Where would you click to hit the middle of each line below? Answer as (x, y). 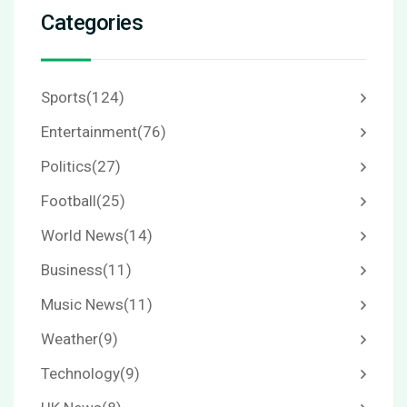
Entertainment (89, 132)
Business (72, 270)
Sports (64, 98)
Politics (66, 167)
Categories (92, 23)
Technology (80, 374)
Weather (69, 339)
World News (82, 236)
